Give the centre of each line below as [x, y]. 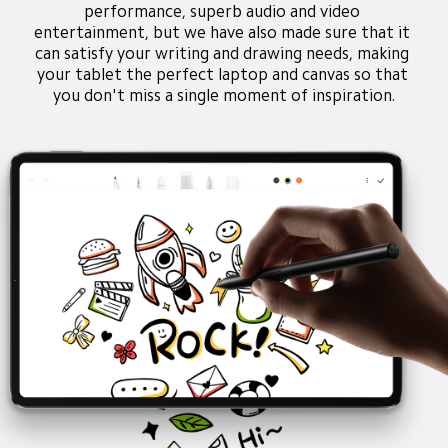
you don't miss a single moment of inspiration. [224, 96]
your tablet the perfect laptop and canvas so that [224, 75]
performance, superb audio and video [224, 12]
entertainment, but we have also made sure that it [224, 33]
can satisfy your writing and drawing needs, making [224, 54]
